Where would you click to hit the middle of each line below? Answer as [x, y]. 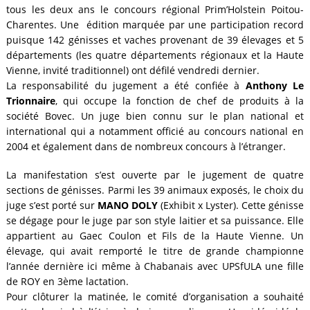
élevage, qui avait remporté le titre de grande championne [155, 250]
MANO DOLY [126, 205]
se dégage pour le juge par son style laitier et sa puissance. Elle [155, 220]
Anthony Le [275, 86]
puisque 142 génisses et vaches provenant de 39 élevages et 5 [155, 40]
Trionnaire [30, 101]
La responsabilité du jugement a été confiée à [126, 86]
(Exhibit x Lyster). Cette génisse [231, 205]
